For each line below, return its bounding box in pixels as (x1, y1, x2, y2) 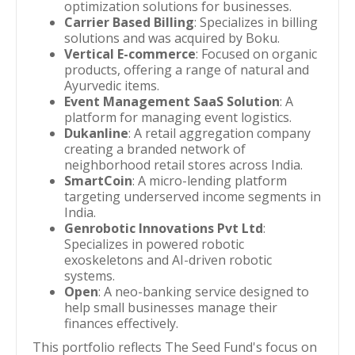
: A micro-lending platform (132, 172, 287, 189)
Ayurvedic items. (64, 77, 159, 94)
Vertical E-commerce (64, 45, 196, 63)
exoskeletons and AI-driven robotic (64, 251, 272, 269)
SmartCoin (64, 172, 132, 189)
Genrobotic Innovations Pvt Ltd (64, 219, 263, 237)
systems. (64, 267, 115, 284)
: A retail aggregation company (128, 124, 311, 142)
